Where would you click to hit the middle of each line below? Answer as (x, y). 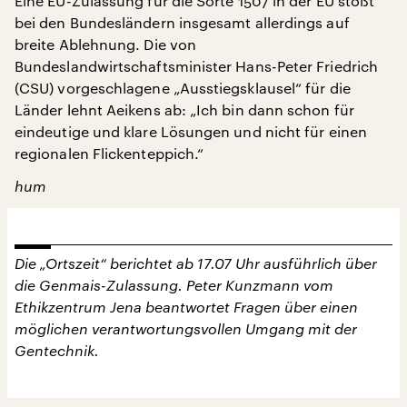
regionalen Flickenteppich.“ (109, 153)
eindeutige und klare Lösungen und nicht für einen (191, 131)
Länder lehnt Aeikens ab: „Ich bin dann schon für (184, 109)
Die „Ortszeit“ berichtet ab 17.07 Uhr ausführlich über (196, 263)
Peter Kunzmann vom (260, 285)
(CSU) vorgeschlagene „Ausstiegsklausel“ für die (183, 88)
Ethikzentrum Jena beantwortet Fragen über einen (186, 307)
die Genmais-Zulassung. (100, 285)
